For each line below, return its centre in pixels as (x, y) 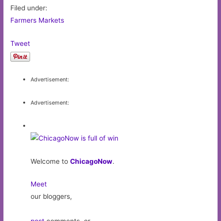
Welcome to (51, 161)
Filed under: (29, 8)
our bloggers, (52, 197)
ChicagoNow (92, 161)
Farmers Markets (37, 20)
